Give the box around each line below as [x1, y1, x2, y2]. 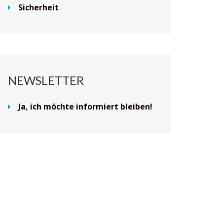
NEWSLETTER [8, 73, 84, 87]
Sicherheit [18, 2, 59, 13]
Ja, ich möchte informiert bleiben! [18, 101, 152, 112]
